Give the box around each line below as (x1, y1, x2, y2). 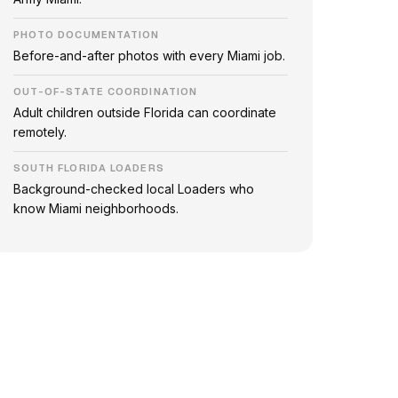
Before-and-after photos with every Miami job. (12, 48, 285, 63)
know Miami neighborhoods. (12, 201, 179, 216)
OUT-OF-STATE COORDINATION (12, 85, 198, 98)
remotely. (12, 124, 67, 139)
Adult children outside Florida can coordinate (12, 105, 276, 120)
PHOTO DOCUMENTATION (12, 28, 160, 41)
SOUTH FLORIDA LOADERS (12, 162, 164, 174)
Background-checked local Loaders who (12, 181, 254, 196)
